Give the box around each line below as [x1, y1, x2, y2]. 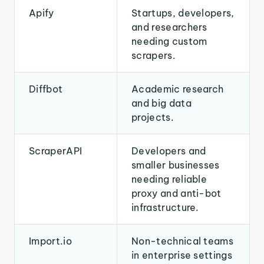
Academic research [131, 83, 224, 95]
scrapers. [131, 49, 176, 61]
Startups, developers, [131, 7, 235, 19]
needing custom [131, 35, 207, 47]
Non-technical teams [131, 235, 234, 247]
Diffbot [29, 83, 63, 95]
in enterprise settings [131, 249, 233, 261]
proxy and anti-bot [131, 187, 222, 199]
